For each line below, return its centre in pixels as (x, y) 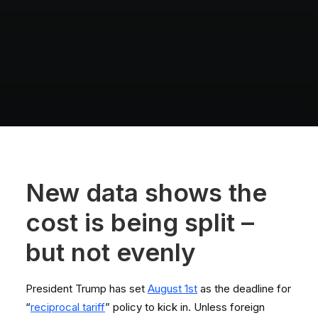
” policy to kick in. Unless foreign (185, 307)
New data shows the (146, 192)
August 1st (172, 289)
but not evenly (111, 252)
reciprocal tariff (68, 307)
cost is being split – (140, 222)
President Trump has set (87, 289)
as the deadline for (244, 289)
